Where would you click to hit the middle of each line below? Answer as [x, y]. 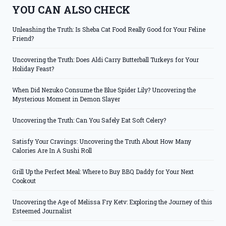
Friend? [23, 39]
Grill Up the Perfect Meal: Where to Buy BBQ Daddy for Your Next [103, 172]
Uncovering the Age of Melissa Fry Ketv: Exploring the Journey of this [112, 202]
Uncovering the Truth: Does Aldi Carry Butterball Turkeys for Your [105, 60]
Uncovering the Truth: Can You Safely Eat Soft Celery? [89, 120]
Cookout [24, 181]
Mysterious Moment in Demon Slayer [66, 99]
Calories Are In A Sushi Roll [52, 151]
